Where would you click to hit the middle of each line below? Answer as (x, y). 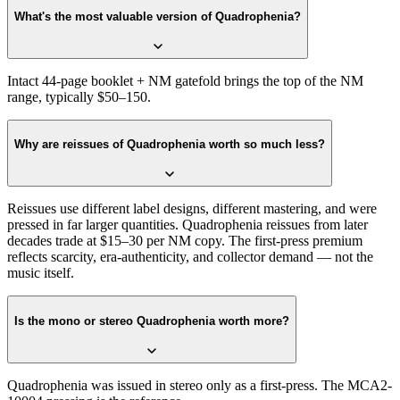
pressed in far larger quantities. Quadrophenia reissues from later (187, 225)
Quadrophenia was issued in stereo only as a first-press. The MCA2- (200, 385)
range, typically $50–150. (79, 96)
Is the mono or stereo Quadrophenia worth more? (152, 321)
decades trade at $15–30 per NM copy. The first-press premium (185, 241)
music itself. (41, 273)
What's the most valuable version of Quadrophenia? (158, 17)
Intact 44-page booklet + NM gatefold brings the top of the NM (185, 80)
